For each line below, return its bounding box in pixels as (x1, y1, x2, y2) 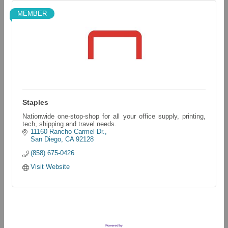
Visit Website (31, 163, 70, 170)
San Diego (31, 135, 62, 143)
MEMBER (17, 10, 47, 17)
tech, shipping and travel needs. (22, 120, 117, 128)
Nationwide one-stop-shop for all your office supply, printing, (22, 112, 206, 120)
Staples (22, 98, 48, 106)
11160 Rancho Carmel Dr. (31, 128, 105, 135)
